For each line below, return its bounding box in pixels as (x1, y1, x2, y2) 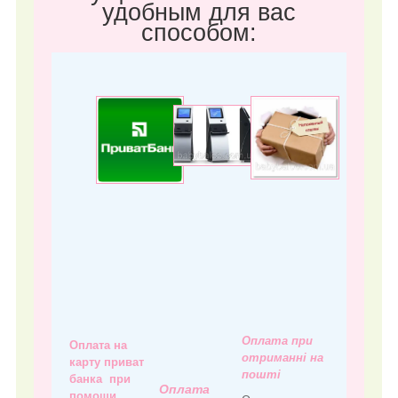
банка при (69, 372, 131, 386)
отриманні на (242, 351, 323, 365)
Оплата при (242, 334, 313, 348)
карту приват (69, 355, 144, 370)
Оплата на (69, 338, 127, 353)
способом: (141, 20, 257, 47)
